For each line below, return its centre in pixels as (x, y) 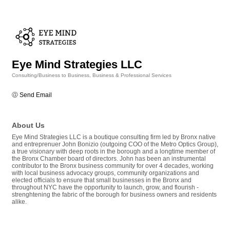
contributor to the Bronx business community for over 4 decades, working (113, 166)
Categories (25, 82)
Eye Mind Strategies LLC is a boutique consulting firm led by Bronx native (114, 137)
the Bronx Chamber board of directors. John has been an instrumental (109, 159)
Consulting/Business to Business (51, 75)
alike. (19, 202)
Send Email (36, 95)
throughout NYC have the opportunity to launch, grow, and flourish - (105, 187)
